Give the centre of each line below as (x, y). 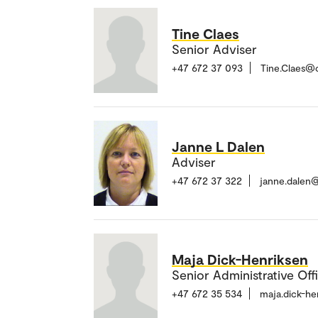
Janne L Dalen (218, 147)
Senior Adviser (214, 49)
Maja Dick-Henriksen (240, 259)
